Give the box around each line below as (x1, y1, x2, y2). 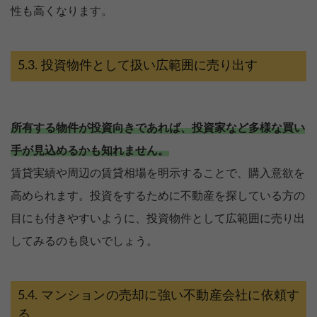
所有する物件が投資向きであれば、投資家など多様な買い (11, 122, 305, 134)
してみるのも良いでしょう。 (11, 235, 158, 247)
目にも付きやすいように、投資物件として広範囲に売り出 (11, 212, 305, 224)
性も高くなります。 (11, 5, 113, 17)
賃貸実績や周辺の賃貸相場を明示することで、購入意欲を (11, 167, 305, 179)
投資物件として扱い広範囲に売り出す (41, 59, 258, 72)
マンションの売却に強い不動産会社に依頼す (41, 289, 299, 302)
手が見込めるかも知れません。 (11, 144, 169, 156)
